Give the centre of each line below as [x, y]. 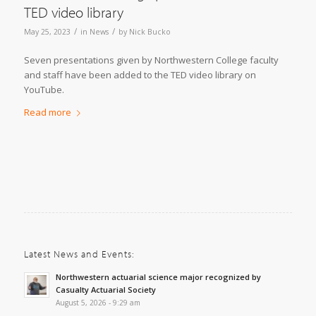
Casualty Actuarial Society [105, 289]
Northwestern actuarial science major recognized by [158, 276]
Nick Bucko [150, 31]
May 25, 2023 [47, 31]
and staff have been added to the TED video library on [140, 74]
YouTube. [44, 89]
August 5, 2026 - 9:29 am [98, 302]
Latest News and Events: [79, 253]
